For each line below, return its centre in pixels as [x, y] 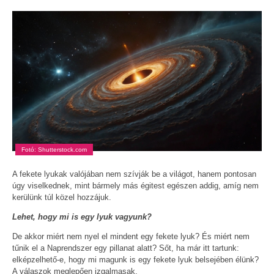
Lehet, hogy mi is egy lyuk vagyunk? [82, 217]
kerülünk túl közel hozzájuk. [62, 197]
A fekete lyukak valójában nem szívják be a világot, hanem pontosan [134, 174]
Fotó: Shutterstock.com [54, 149]
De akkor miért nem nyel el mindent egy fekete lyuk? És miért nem [131, 236]
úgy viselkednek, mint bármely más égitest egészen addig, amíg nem [135, 185]
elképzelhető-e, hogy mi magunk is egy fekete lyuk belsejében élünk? [135, 259]
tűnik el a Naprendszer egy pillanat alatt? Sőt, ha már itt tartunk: [126, 248]
